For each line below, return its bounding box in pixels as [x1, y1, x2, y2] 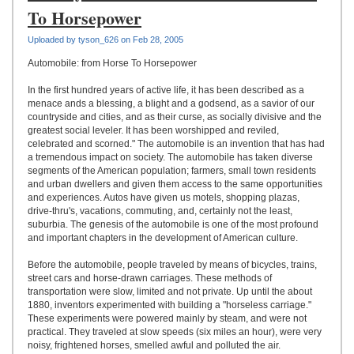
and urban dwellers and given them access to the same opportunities [28, 179, 322, 190]
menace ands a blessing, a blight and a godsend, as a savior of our [28, 98, 314, 109]
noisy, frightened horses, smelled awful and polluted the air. [28, 340, 281, 351]
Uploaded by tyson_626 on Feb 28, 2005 [28, 35, 183, 44]
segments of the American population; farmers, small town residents [28, 165, 316, 176]
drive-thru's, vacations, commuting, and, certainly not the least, [28, 205, 292, 217]
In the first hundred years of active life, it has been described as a [28, 85, 304, 96]
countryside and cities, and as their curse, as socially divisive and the [28, 111, 322, 122]
